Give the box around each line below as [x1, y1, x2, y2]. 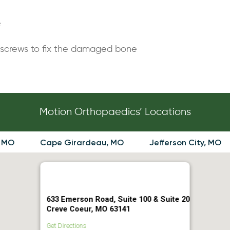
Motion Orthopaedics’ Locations [39, 107, 191, 118]
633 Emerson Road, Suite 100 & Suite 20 [46, 195, 190, 204]
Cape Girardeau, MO [40, 138, 124, 147]
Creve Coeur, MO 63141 [46, 204, 130, 214]
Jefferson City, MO [149, 138, 221, 147]
